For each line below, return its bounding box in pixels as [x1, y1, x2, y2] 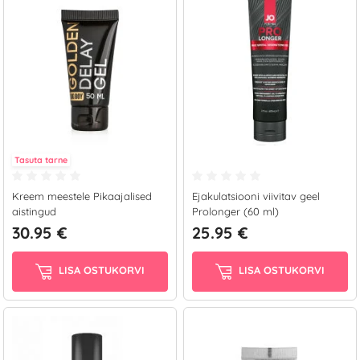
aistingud [12, 205, 56, 218]
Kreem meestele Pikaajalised [12, 190, 152, 202]
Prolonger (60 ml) [192, 205, 279, 218]
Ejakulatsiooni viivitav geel [192, 190, 320, 202]
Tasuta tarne [14, 154, 67, 166]
